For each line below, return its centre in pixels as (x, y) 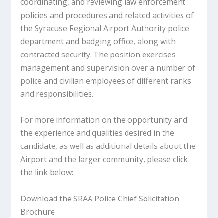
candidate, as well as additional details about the (108, 146)
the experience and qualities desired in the (98, 133)
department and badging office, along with (98, 42)
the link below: (47, 172)
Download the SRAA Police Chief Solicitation (100, 198)
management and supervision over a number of (108, 68)
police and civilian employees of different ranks (106, 81)
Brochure (38, 211)
